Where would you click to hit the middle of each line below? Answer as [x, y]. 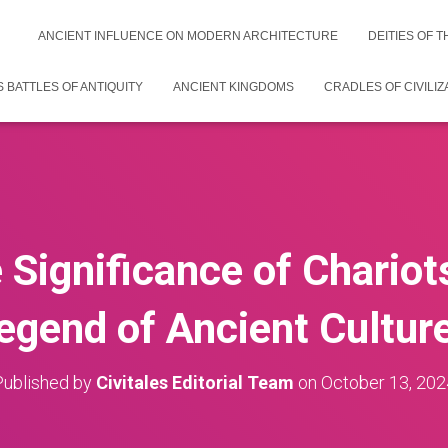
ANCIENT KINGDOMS [233, 87]
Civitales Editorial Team [195, 382]
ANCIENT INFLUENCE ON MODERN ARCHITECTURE [188, 36]
